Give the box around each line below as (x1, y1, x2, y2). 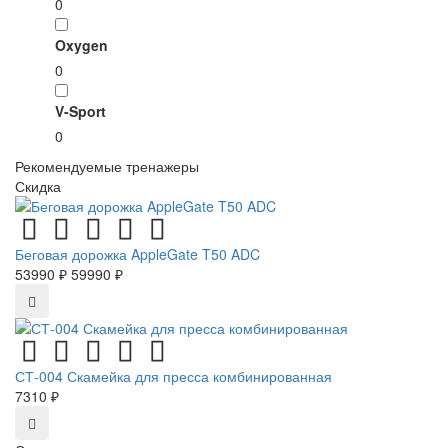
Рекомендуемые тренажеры (15, 156, 199, 176)
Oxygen (55, 35, 108, 55)
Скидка (15, 176, 61, 196)
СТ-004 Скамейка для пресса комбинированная (15, 366, 332, 386)
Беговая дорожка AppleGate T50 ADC (15, 244, 260, 264)
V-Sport (55, 101, 106, 121)
